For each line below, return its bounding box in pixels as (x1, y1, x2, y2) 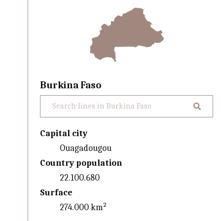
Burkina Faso (40, 79, 102, 91)
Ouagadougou (60, 143, 112, 153)
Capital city (40, 128, 88, 139)
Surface (40, 187, 73, 198)
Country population (40, 157, 122, 168)
